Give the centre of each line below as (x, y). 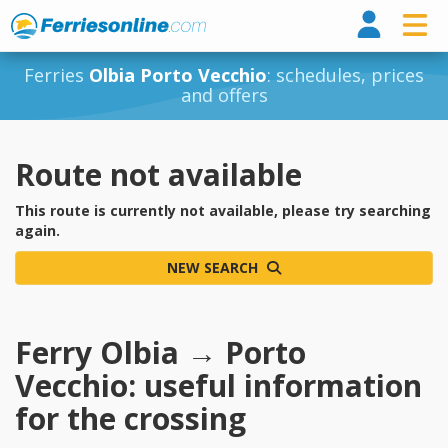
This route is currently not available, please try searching (223, 210)
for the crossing (130, 418)
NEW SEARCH (214, 267)
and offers (224, 95)
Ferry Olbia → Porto (160, 352)
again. (37, 230)
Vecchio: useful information (218, 385)
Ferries (56, 75)
